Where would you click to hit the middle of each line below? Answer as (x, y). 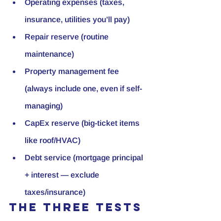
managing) (44, 106)
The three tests (75, 207)
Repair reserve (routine (68, 37)
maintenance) (49, 54)
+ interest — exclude (63, 175)
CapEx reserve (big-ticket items (83, 123)
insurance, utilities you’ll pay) (77, 19)
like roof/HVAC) (53, 140)
